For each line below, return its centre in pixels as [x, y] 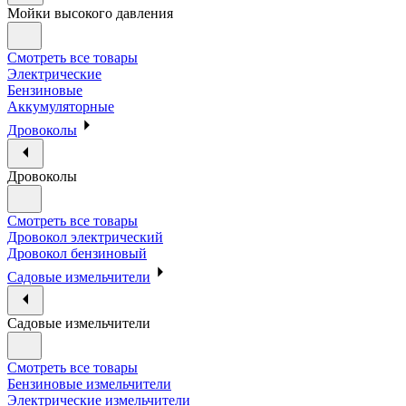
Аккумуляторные [61, 106]
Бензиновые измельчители [89, 383]
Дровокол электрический [85, 237]
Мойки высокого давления [90, 13]
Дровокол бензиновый [77, 253]
